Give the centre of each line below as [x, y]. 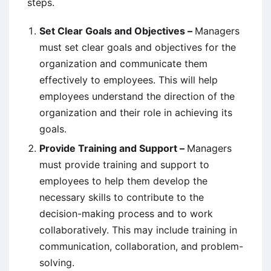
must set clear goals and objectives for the [138, 47]
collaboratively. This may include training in [138, 230]
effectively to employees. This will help [129, 80]
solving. [57, 263]
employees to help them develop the [123, 181]
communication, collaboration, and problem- [141, 247]
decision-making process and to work [126, 214]
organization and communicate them [123, 64]
